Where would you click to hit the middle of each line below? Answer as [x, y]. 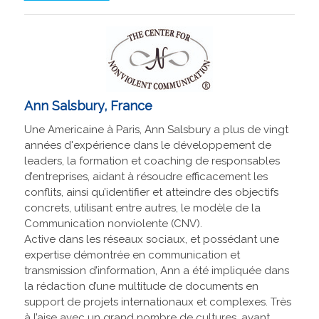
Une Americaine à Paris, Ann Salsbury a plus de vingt [156, 130]
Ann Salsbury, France [88, 106]
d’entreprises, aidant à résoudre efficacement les [146, 177]
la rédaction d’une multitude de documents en [141, 287]
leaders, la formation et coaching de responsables [152, 161]
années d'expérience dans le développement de [147, 146]
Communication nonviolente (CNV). [113, 224]
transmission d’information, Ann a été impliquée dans [156, 271]
